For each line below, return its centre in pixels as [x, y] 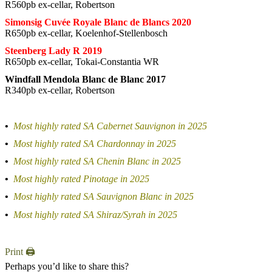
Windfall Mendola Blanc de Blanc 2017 [85, 80]
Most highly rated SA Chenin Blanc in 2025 [97, 161]
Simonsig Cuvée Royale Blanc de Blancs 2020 [98, 22]
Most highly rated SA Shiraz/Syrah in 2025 [95, 214]
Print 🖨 [20, 251]
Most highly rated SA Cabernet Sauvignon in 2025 [110, 126]
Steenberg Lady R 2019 [53, 51]
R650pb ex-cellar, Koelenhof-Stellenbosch [86, 33]
